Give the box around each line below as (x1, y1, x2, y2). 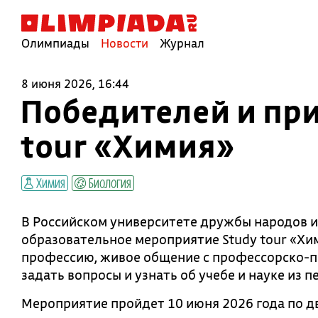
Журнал (160, 35, 204, 50)
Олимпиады (21, 35, 89, 50)
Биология (86, 174, 131, 191)
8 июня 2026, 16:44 (21, 76, 129, 91)
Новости (101, 35, 148, 50)
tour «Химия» (20, 124, 234, 167)
